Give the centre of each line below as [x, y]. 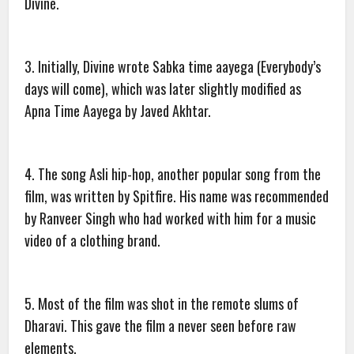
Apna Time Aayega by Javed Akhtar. [118, 111]
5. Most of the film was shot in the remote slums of [162, 304]
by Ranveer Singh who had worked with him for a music [171, 218]
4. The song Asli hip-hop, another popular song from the [173, 174]
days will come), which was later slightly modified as [163, 89]
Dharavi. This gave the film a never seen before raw [161, 326]
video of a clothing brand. [93, 241]
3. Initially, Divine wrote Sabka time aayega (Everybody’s [173, 67]
